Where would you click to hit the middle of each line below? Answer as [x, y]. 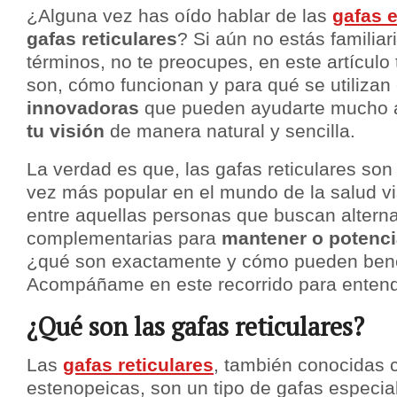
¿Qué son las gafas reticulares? [195, 326]
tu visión [66, 132]
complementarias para [124, 239]
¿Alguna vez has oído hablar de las [179, 16]
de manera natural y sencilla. [230, 132]
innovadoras [83, 109]
